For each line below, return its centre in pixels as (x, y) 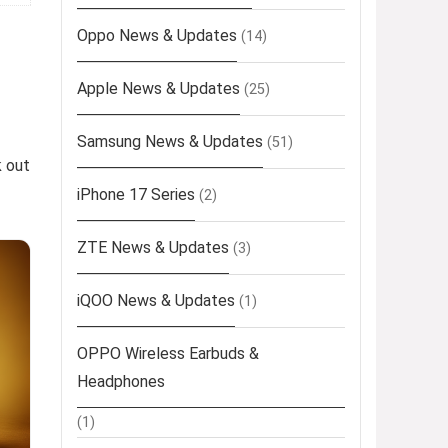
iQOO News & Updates (156, 301)
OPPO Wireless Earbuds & (168, 354)
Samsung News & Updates (170, 142)
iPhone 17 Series (136, 195)
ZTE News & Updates (153, 248)
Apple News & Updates (158, 89)
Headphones (121, 382)
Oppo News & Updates (157, 36)
